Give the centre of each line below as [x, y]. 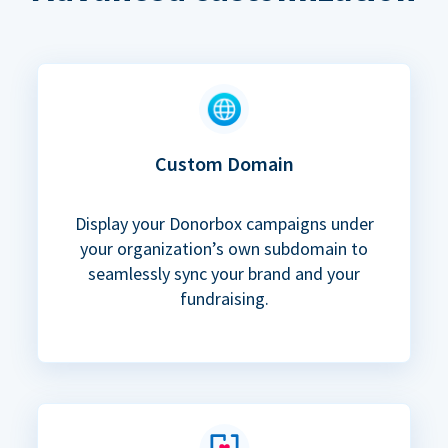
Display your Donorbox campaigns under [224, 224]
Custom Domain [224, 164]
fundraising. [224, 299]
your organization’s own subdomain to [224, 249]
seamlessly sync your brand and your [224, 274]
